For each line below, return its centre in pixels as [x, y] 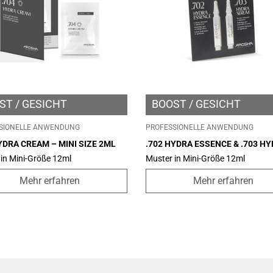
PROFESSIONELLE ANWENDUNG [200, 128]
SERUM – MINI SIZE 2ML [193, 154]
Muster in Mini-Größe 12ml [195, 159]
